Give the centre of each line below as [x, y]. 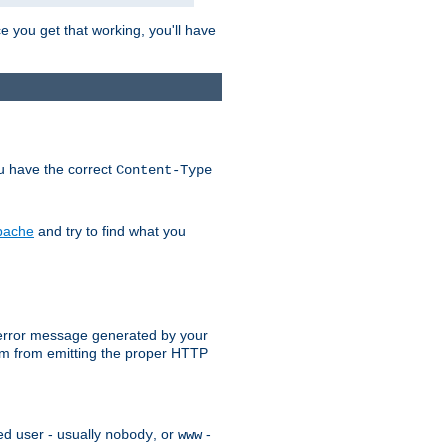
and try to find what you [110, 230]
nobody [129, 435]
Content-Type [164, 169]
